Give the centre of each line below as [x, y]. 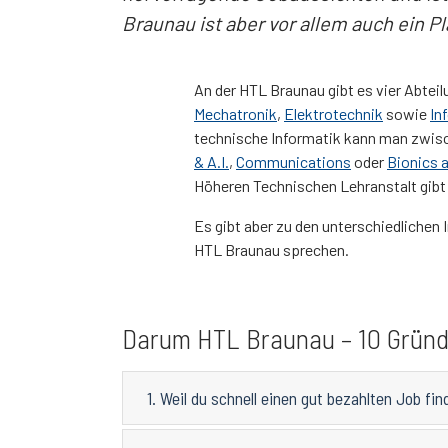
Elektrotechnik [333, 114]
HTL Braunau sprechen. [271, 250]
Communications [293, 162]
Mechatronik [235, 114]
